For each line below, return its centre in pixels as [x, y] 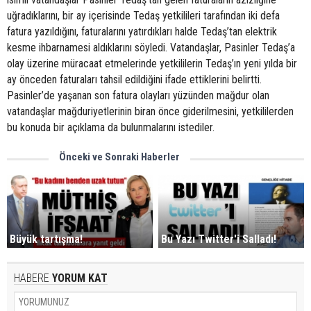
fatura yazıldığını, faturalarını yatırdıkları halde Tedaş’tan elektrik [142, 32]
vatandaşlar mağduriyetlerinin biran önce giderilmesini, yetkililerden [150, 111]
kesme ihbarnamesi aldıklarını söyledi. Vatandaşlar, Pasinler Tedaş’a [151, 48]
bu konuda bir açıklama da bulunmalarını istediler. [111, 127]
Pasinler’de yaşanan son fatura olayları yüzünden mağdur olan [138, 95]
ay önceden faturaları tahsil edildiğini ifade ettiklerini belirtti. [134, 79]
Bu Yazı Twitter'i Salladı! [219, 239]
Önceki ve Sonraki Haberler [119, 157]
